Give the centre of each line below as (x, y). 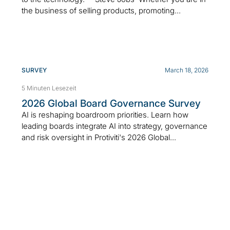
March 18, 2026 (187, 70)
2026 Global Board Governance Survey (111, 103)
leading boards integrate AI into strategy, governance (114, 126)
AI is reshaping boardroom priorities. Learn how (105, 114)
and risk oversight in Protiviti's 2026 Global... (99, 137)
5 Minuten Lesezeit (49, 88)
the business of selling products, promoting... (101, 10)
